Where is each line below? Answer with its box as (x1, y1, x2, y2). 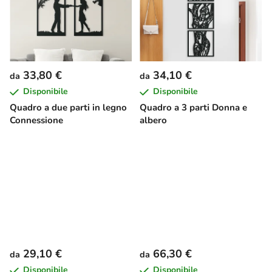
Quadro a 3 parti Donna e (140, 101, 247, 114)
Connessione (10, 114, 63, 126)
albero (140, 114, 167, 126)
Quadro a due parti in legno (10, 101, 127, 114)
